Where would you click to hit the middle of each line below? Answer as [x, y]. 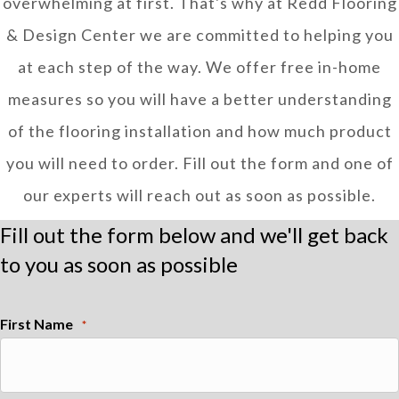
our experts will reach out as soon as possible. [199, 195]
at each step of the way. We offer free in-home [199, 67]
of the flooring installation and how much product [199, 131]
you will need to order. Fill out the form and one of [199, 163]
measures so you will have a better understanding [199, 99]
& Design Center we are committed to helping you [199, 35]
